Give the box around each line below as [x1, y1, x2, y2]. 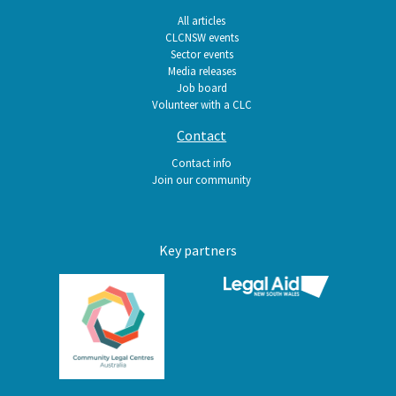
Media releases [167, 64, 236, 79]
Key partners [159, 241, 237, 260]
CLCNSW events [164, 30, 239, 45]
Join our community [152, 172, 252, 187]
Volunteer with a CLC [151, 97, 252, 112]
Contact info [171, 156, 232, 171]
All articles [178, 13, 226, 28]
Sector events [170, 47, 233, 62]
